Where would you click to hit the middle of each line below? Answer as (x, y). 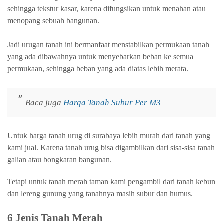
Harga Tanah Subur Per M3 (112, 102)
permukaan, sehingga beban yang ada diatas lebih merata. (98, 69)
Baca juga (44, 102)
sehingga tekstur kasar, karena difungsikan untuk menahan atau (107, 9)
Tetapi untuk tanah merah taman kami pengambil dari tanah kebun (111, 182)
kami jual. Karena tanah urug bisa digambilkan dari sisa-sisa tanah (111, 148)
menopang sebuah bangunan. (53, 21)
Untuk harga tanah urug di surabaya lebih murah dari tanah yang (109, 136)
